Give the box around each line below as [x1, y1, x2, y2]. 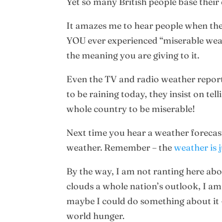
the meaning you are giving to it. [66, 50, 200, 61]
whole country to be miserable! [66, 103, 196, 114]
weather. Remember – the [66, 142, 174, 153]
